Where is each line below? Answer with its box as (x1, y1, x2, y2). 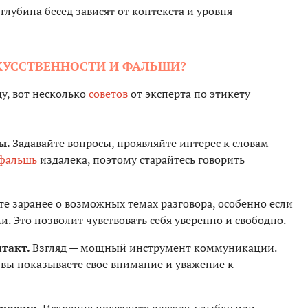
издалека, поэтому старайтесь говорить (37, 152, 245, 168)
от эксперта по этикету (128, 86, 250, 102)
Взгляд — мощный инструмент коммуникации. (32, 240, 276, 256)
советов (89, 86, 128, 102)
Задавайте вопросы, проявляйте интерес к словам (12, 135, 269, 151)
